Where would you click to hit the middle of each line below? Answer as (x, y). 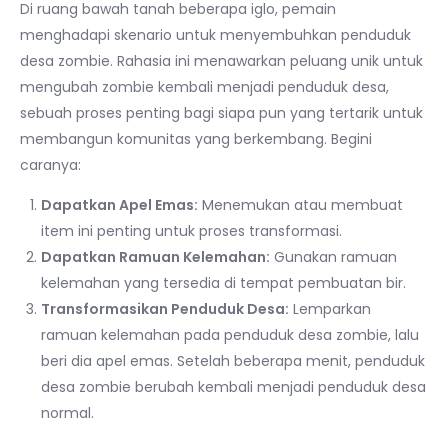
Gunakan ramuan (333, 257)
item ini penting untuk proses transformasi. (191, 231)
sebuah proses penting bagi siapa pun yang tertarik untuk (221, 113)
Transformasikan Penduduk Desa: (165, 309)
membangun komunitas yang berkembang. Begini (196, 139)
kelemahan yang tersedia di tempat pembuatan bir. (223, 283)
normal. (67, 413)
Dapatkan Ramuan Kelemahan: (155, 257)
